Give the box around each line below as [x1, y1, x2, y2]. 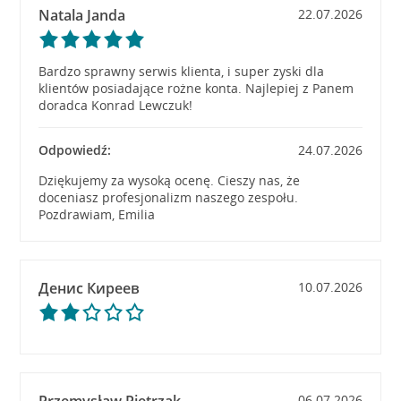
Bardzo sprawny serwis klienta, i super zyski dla [38, 63, 325, 80]
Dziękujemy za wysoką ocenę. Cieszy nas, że [38, 172, 301, 189]
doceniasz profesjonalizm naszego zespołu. [38, 189, 299, 206]
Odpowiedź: [38, 141, 112, 158]
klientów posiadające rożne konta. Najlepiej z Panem [38, 80, 354, 97]
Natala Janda [38, 5, 126, 25]
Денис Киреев [38, 278, 141, 298]
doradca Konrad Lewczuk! [38, 97, 193, 114]
